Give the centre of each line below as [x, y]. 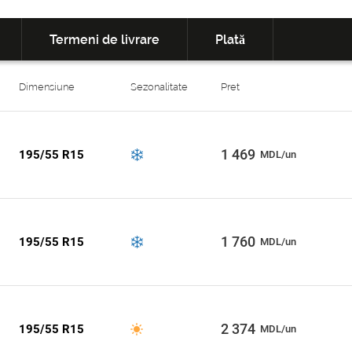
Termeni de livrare [104, 40]
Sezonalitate [159, 87]
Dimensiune [47, 87]
